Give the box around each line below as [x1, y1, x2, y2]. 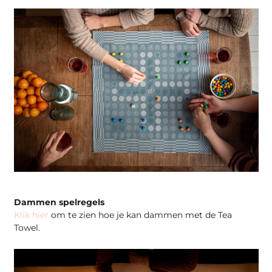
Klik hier [13, 209, 49, 221]
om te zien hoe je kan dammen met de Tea [48, 209, 232, 221]
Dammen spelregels [13, 197, 107, 208]
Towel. [13, 222, 42, 234]
